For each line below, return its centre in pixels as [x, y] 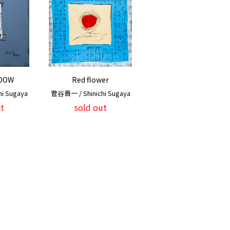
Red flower [90, 80]
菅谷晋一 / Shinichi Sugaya [90, 93]
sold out [90, 107]
